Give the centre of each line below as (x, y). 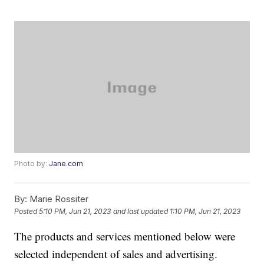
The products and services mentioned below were (125, 236)
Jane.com (66, 164)
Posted (27, 212)
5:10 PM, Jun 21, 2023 (75, 212)
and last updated (141, 212)
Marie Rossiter (58, 199)
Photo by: (32, 164)
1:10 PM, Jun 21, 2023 (205, 212)
